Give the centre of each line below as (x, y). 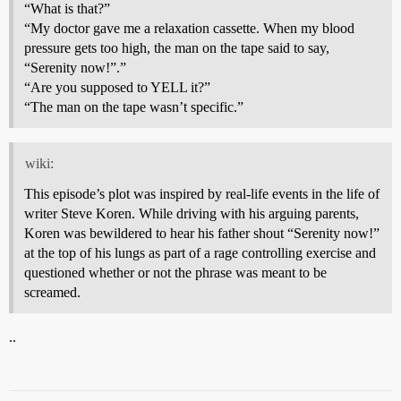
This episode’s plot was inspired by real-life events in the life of (202, 193)
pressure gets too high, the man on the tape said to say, (177, 47)
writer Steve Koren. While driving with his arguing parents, (192, 213)
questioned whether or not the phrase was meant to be (175, 272)
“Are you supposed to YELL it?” (117, 87)
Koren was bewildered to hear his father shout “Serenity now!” (202, 233)
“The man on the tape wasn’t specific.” (134, 107)
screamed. (52, 292)
